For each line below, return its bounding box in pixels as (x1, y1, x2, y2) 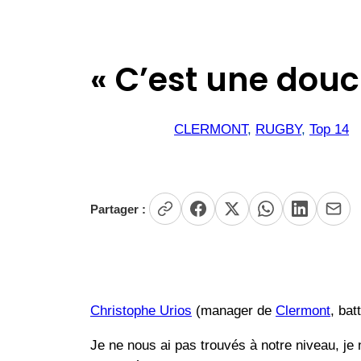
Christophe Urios (90, 303, 192, 319)
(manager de (192, 303, 276, 319)
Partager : (90, 201, 146, 216)
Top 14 (309, 122, 349, 138)
